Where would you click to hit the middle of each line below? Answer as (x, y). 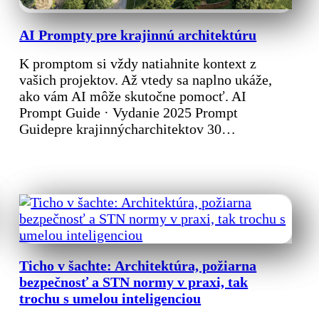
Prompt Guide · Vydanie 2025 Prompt (129, 113)
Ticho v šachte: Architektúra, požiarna (138, 266)
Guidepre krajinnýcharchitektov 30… (128, 129)
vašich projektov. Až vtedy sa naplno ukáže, (146, 80)
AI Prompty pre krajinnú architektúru (138, 35)
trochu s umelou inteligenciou (110, 299)
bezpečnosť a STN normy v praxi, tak (134, 282)
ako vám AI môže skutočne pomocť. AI (133, 96)
